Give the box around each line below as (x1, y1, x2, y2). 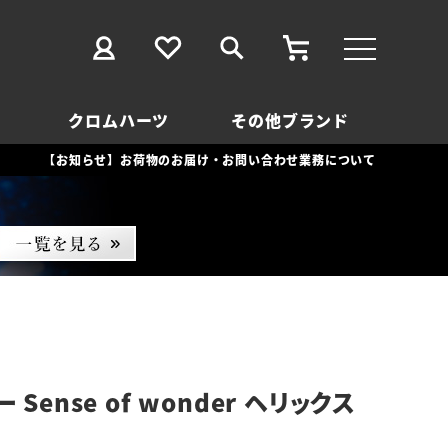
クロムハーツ (68, 108, 170, 132)
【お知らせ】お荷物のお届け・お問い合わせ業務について (43, 151, 376, 168)
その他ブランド (231, 108, 350, 132)
